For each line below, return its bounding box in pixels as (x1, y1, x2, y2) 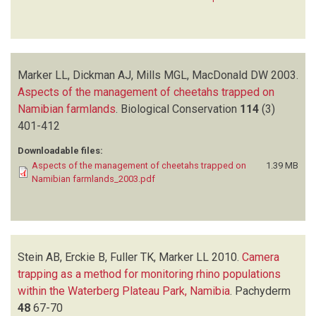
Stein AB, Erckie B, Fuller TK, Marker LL (18, 250, 209, 264)
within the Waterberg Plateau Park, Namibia (18, 284, 230, 298)
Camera (242, 250, 279, 264)
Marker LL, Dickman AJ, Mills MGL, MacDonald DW (18, 68, 268, 82)
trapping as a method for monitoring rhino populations (18, 267, 281, 281)
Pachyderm (235, 284, 291, 298)
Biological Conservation (121, 102, 240, 116)
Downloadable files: (18, 145, 103, 156)
